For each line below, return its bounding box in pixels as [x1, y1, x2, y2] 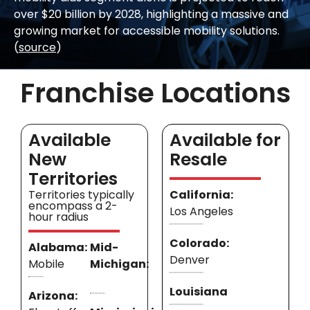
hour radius [28, 209, 89, 226]
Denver [170, 252, 212, 268]
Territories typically [28, 187, 134, 203]
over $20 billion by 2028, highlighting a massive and [14, 6, 289, 23]
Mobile [28, 256, 67, 273]
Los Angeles [170, 203, 236, 220]
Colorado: [170, 235, 229, 252]
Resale [170, 147, 227, 172]
